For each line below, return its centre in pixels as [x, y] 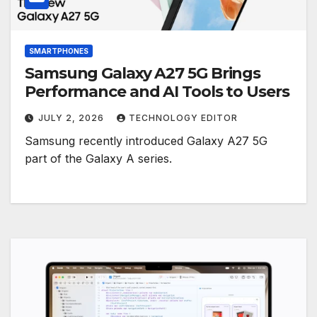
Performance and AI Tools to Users [157, 92]
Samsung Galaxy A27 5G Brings [143, 74]
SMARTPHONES [59, 51]
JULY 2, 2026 [73, 118]
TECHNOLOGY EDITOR [183, 118]
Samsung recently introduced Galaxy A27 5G [146, 141]
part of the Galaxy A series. [98, 159]
